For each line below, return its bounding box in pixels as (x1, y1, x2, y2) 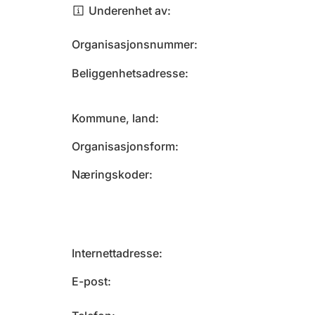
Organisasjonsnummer (72, 37, 194, 51)
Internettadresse (72, 246, 159, 260)
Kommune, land (72, 111, 155, 125)
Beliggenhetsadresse (72, 66, 185, 80)
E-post (72, 274, 108, 288)
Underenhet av (89, 4, 167, 18)
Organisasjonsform (72, 139, 175, 153)
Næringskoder (72, 167, 149, 181)
